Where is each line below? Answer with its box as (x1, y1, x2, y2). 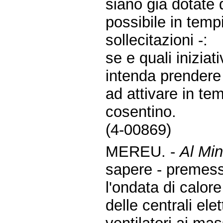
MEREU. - (106, 142, 180, 160)
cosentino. (106, 103, 177, 120)
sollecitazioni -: (106, 31, 208, 49)
